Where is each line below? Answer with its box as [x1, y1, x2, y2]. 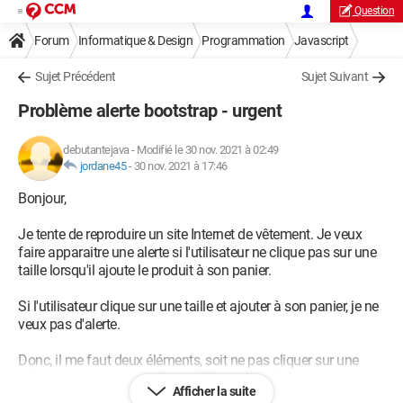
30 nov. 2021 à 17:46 [133, 159, 228, 173]
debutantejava [63, 143, 130, 157]
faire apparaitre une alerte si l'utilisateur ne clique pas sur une [18, 244, 376, 261]
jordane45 [79, 159, 126, 173]
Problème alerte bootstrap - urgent [18, 100, 282, 121]
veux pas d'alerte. [18, 316, 120, 333]
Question [354, 4, 394, 17]
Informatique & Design [77, 33, 193, 48]
